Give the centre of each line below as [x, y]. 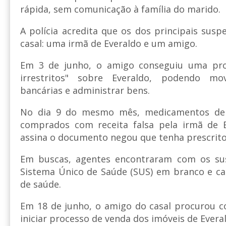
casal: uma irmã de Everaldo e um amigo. [109, 44]
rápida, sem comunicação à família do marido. [120, 9]
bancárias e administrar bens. [85, 91]
